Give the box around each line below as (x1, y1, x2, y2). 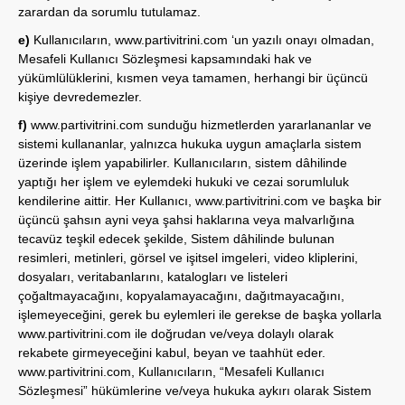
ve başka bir (308, 193, 381, 208)
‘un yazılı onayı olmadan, (228, 33, 374, 47)
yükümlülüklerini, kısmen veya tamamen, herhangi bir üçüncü (18, 71, 368, 85)
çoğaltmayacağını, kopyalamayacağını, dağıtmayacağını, (18, 288, 344, 303)
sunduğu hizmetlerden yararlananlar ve (144, 118, 372, 132)
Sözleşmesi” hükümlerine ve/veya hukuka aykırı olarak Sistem (18, 383, 372, 398)
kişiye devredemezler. (18, 89, 142, 104)
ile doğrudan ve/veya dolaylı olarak (131, 326, 334, 341)
